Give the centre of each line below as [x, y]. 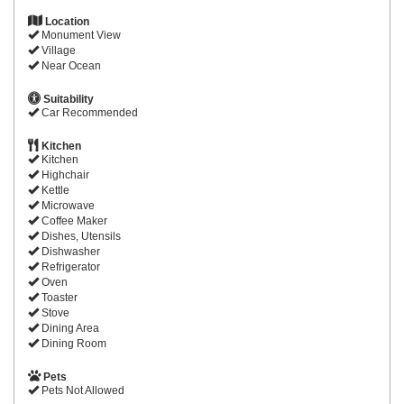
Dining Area [69, 328]
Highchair [64, 174]
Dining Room [73, 343]
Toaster [58, 297]
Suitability [67, 99]
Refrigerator [69, 266]
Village [57, 50]
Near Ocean [70, 65]
